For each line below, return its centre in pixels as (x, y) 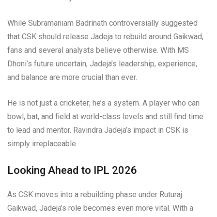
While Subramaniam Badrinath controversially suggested (102, 23)
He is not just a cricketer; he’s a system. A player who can (103, 103)
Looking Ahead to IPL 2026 (72, 170)
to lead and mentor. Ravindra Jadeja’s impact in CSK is (98, 130)
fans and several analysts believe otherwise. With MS (98, 50)
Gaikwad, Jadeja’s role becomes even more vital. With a (100, 208)
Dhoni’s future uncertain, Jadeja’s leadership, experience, (102, 64)
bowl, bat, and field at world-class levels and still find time (105, 117)
